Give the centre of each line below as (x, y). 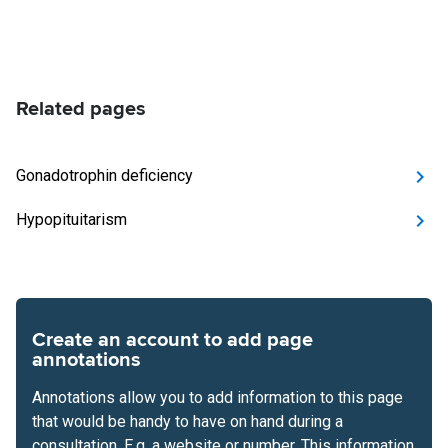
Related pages (81, 109)
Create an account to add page (172, 340)
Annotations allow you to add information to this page (217, 397)
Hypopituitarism (71, 219)
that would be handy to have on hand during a (187, 421)
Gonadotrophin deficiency (104, 175)
